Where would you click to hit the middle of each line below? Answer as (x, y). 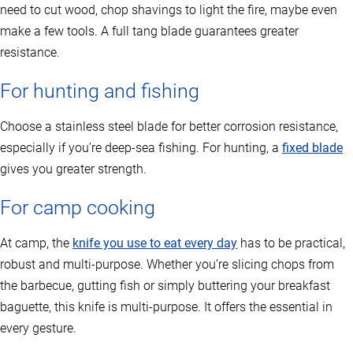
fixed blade (312, 148)
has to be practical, (291, 243)
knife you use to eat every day (155, 243)
